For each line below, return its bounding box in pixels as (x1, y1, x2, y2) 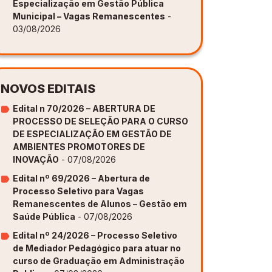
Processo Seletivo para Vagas (13, 186, 144, 197)
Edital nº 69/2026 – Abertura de (13, 173, 150, 184)
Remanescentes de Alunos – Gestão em (13, 199, 187, 209)
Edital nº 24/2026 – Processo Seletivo (13, 230, 177, 241)
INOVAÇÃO (13, 154, 59, 165)
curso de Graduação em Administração (13, 256, 185, 267)
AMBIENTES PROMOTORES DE (13, 141, 145, 152)
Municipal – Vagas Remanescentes (13, 11, 165, 22)
